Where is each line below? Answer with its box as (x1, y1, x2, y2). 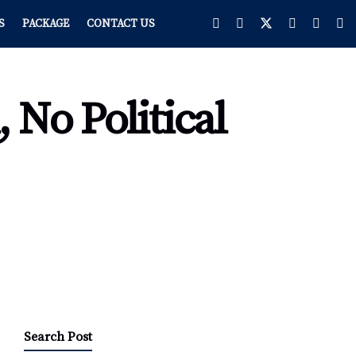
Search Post (24, 329, 92, 346)
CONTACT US (86, 17, 155, 31)
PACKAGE (21, 17, 69, 31)
